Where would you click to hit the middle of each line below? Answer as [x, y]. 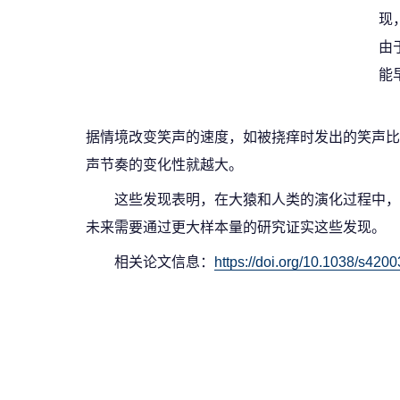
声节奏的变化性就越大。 [164, 165]
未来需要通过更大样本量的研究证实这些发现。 [236, 228]
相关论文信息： [164, 262]
